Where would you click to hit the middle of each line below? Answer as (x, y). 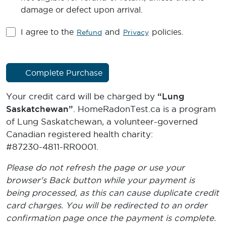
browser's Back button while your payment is (100, 180)
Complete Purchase (64, 72)
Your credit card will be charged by (82, 96)
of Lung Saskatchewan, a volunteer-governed (102, 121)
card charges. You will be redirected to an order (107, 205)
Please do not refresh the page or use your (95, 167)
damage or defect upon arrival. (81, 9)
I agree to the (48, 32)
